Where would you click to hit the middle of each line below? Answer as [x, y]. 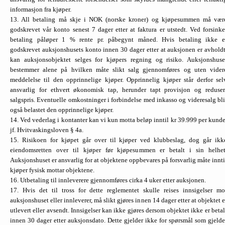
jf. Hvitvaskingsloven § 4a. [47, 130]
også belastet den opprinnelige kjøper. [62, 109]
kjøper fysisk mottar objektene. [52, 170]
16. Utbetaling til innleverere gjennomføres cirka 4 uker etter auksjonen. [108, 180]
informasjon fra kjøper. [41, 9]
